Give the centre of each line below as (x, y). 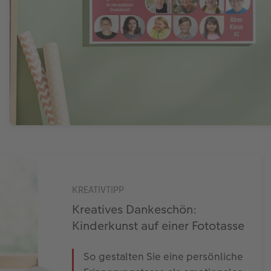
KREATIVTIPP (98, 189)
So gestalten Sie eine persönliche (164, 256)
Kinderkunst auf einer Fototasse (158, 225)
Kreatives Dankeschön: (135, 209)
